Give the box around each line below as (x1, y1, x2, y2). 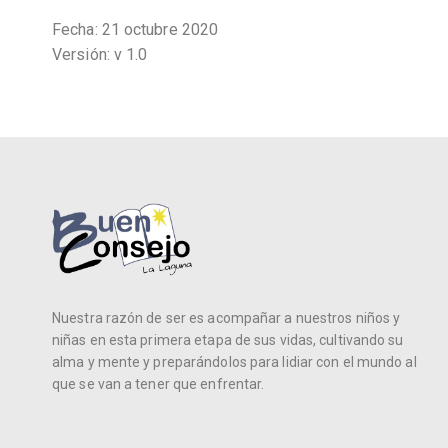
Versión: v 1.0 (52, 44, 148, 64)
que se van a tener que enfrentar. (52, 376, 265, 393)
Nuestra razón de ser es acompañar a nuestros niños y (52, 310, 401, 327)
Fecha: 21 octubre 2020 (52, 19, 219, 39)
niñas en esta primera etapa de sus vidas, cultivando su (52, 332, 404, 349)
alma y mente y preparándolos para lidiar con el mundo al (52, 354, 417, 371)
